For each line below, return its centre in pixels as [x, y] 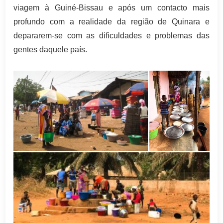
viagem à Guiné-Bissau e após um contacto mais [111, 8]
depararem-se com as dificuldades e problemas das [111, 36]
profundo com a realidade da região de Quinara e [111, 22]
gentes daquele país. [51, 50]
